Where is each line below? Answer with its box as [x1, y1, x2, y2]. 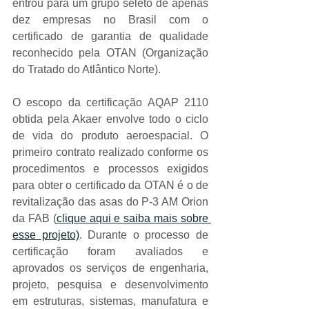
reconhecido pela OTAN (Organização [12, 46, 208, 59]
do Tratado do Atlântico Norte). [12, 63, 161, 75]
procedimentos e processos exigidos [12, 162, 208, 175]
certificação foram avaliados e [12, 245, 208, 257]
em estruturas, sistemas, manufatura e [12, 295, 208, 307]
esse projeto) [12, 228, 79, 241]
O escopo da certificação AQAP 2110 [12, 96, 208, 108]
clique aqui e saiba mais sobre [56, 212, 209, 224]
